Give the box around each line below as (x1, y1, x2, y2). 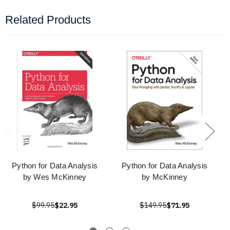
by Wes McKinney (23, 172, 87, 182)
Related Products (5, 13, 91, 27)
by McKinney (142, 172, 187, 182)
